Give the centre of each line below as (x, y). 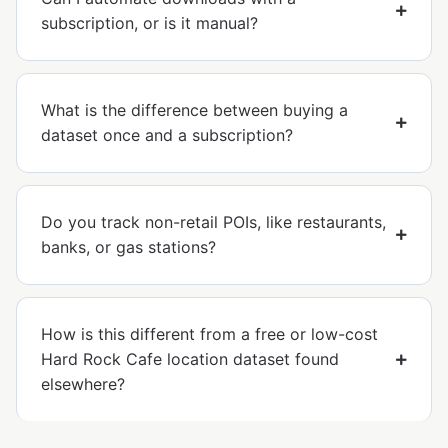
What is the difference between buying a (194, 110)
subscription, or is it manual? (149, 23)
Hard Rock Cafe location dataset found (190, 359)
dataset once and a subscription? (167, 135)
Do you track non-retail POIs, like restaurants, (213, 222)
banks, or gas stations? (128, 247)
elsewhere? (83, 384)
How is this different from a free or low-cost (209, 334)
